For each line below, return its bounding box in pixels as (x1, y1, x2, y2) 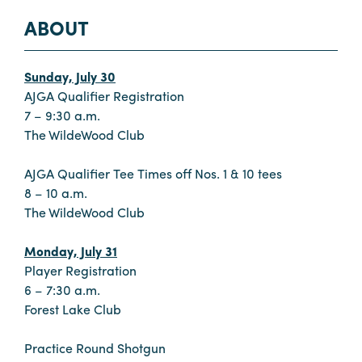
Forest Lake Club (24, 300, 121, 319)
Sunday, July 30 (24, 67, 116, 86)
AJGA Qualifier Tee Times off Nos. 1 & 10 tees (24, 164, 282, 183)
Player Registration (24, 261, 137, 280)
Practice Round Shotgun (24, 339, 166, 358)
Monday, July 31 (24, 242, 117, 261)
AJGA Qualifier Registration (24, 86, 184, 106)
